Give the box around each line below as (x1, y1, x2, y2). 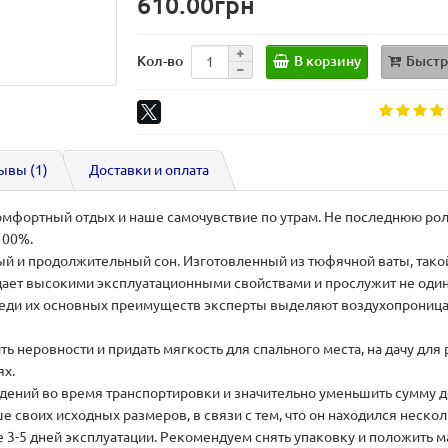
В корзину (294, 52, 362, 69)
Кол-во (137, 52, 184, 69)
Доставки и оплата (89, 162, 209, 178)
